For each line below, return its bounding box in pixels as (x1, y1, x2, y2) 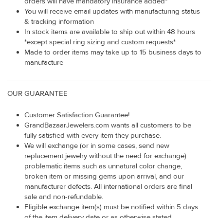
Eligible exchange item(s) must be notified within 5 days (24, 202, 198, 212)
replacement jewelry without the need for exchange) (24, 151, 186, 161)
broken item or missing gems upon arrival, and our (24, 171, 184, 181)
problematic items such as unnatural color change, (24, 161, 182, 171)
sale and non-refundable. (24, 192, 103, 201)
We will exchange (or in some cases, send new (24, 141, 169, 150)
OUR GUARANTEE (7, 89, 68, 98)
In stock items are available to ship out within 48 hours (24, 27, 195, 36)
